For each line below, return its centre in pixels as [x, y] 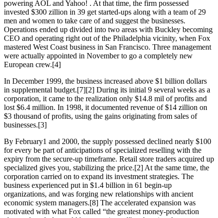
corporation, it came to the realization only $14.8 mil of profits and [105, 98]
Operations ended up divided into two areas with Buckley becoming [108, 29]
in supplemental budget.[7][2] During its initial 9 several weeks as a [107, 90]
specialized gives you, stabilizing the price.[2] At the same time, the [107, 167]
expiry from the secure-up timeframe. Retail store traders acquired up [109, 159]
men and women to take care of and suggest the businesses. [95, 20]
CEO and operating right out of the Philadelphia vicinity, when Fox [107, 38]
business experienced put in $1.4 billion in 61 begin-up [88, 185]
